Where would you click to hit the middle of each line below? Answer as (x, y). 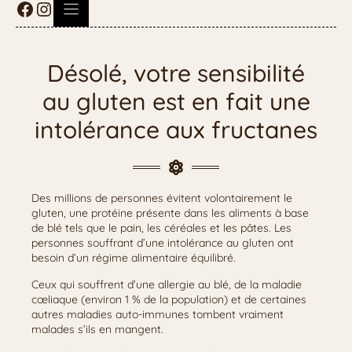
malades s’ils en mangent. (97, 329)
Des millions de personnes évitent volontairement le (162, 198)
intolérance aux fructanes (176, 130)
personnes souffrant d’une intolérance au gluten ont (163, 243)
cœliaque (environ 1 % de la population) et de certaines (169, 299)
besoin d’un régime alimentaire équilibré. (134, 258)
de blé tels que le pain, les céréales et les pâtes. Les (161, 228)
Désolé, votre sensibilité (176, 73)
